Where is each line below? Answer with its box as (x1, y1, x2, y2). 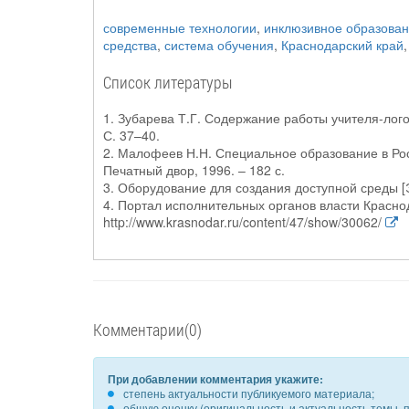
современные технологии (103, 18, 257, 37)
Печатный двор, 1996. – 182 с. (103, 161, 285, 179)
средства (103, 36, 157, 54)
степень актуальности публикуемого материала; (123, 385, 374, 401)
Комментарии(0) (93, 319, 202, 341)
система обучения (164, 36, 274, 54)
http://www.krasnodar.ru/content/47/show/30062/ (103, 213, 382, 231)
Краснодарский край (281, 36, 404, 54)
